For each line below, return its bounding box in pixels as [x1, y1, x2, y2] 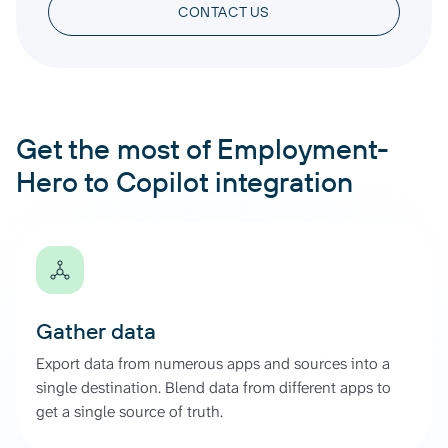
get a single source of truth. [36, 400, 223, 422]
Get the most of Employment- [16, 130, 389, 166]
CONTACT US [178, 2, 270, 21]
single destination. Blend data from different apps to [36, 376, 391, 398]
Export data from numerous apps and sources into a [36, 352, 390, 374]
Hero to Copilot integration [16, 163, 353, 199]
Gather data [36, 316, 156, 345]
